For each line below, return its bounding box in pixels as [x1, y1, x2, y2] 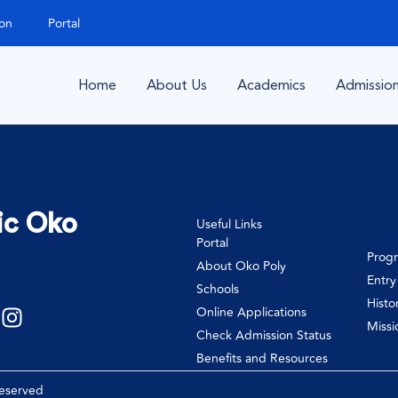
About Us [147, 75, 207, 95]
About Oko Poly [195, 257, 286, 275]
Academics [237, 75, 306, 95]
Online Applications [195, 303, 306, 322]
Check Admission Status [195, 326, 331, 345]
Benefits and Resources [195, 349, 328, 368]
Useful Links [195, 215, 262, 234]
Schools [195, 280, 239, 298]
